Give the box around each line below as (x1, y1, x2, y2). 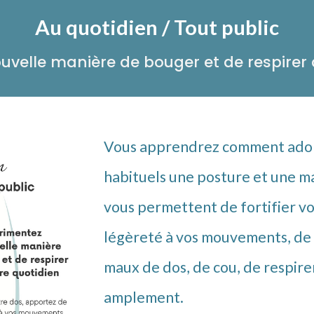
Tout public (173, 15, 283, 39)
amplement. (104, 288, 187, 306)
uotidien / (77, 15, 174, 39)
